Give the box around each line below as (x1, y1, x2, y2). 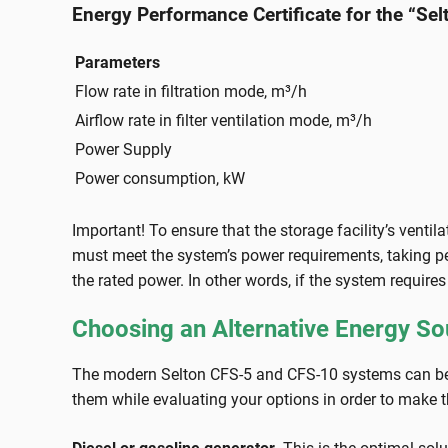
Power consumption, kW (75, 169, 245, 189)
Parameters (75, 53, 160, 73)
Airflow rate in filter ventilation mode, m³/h (75, 111, 372, 131)
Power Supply (75, 140, 172, 160)
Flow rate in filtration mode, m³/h (75, 82, 307, 102)
